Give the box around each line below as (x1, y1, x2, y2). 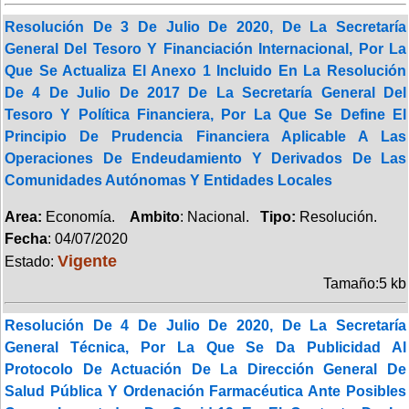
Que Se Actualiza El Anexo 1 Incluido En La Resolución (5, 62, 406, 79)
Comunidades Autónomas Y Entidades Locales (5, 172, 332, 188)
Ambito (130, 208, 180, 225)
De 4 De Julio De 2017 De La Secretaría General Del (5, 84, 406, 100)
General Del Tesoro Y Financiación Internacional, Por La (5, 40, 406, 57)
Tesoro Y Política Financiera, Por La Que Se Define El (5, 106, 406, 122)
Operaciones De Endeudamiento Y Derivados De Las (5, 150, 406, 166)
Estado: (5, 253, 58, 269)
